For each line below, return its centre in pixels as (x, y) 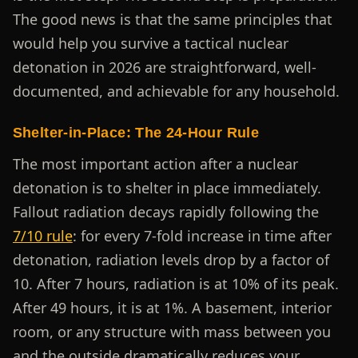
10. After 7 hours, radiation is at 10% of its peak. (175, 284)
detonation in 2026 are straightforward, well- (164, 67)
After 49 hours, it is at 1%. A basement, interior (172, 308)
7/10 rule (42, 236)
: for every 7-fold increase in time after (202, 236)
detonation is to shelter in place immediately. (167, 188)
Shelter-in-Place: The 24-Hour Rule (135, 132)
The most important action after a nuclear (155, 164)
